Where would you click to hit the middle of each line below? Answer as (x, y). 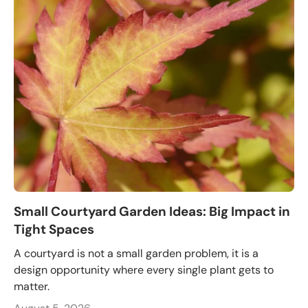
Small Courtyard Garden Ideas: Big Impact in (152, 212)
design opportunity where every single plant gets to (144, 269)
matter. (32, 286)
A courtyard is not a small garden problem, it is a (136, 253)
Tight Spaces (54, 230)
